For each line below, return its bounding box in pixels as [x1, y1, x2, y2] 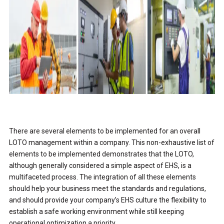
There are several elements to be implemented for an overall [8, 126, 200, 135]
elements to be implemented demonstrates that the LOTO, [8, 149, 194, 158]
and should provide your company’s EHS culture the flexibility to [8, 195, 206, 204]
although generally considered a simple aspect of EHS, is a [8, 161, 191, 169]
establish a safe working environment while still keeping [8, 207, 184, 215]
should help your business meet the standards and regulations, [8, 184, 206, 192]
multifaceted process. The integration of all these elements [8, 172, 196, 181]
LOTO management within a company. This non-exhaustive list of [8, 138, 214, 146]
